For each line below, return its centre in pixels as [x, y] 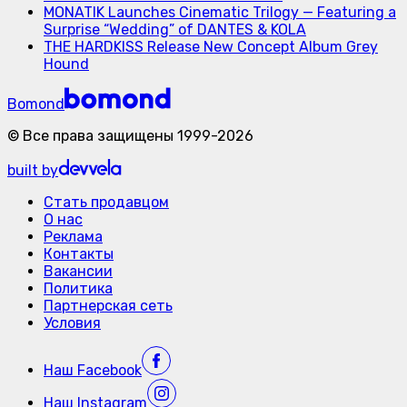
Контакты [79, 253]
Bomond [36, 104]
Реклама [73, 236]
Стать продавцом [106, 202]
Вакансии [78, 271]
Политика [78, 288]
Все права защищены [98, 135]
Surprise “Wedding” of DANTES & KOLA [175, 29]
